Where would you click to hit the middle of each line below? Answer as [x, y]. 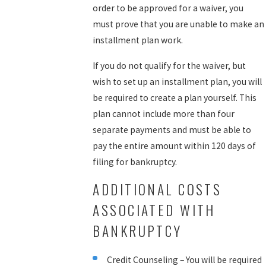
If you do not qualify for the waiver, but [170, 65]
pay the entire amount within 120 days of [175, 145]
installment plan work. [138, 40]
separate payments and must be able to [172, 129]
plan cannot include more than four [164, 113]
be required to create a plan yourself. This [175, 97]
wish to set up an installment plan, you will [178, 81]
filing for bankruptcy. [135, 161]
